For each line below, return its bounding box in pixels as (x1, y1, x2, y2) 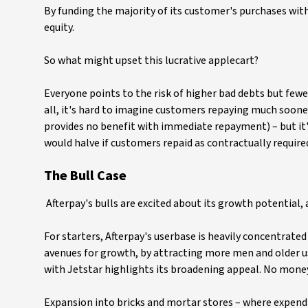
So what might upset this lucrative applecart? (44, 53, 258, 69)
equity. (44, 20, 74, 36)
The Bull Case (44, 166, 126, 186)
